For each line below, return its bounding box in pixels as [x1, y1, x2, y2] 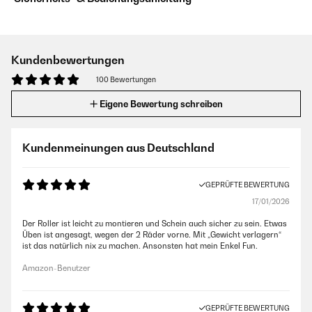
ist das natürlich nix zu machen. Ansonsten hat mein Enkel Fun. [22, 241, 258, 251]
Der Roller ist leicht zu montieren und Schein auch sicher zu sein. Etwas [22, 219, 287, 228]
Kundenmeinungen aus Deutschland [22, 141, 214, 155]
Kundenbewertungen [11, 53, 125, 67]
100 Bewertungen [96, 75, 156, 84]
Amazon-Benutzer [22, 263, 91, 273]
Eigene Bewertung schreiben [99, 98, 223, 109]
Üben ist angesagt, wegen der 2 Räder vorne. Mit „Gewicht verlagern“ [22, 230, 281, 240]
